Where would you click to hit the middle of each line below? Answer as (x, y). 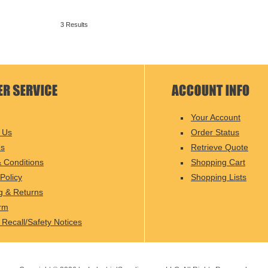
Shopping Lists (219, 177)
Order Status (215, 132)
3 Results (74, 25)
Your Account (216, 117)
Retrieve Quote (220, 147)
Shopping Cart (218, 162)
